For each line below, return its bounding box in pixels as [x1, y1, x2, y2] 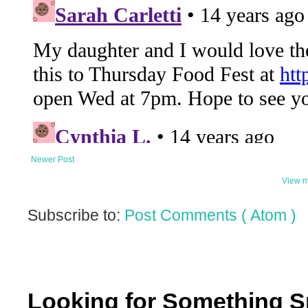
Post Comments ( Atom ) [124, 206, 296, 225]
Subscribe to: [27, 206, 124, 225]
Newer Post [31, 155, 74, 165]
